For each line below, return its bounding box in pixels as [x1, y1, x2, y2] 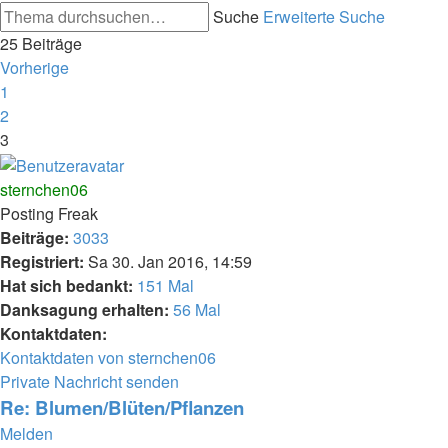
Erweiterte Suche [263, 5, 385, 28]
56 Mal [173, 297, 221, 321]
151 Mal [137, 273, 194, 297]
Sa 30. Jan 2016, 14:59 [84, 249, 252, 273]
